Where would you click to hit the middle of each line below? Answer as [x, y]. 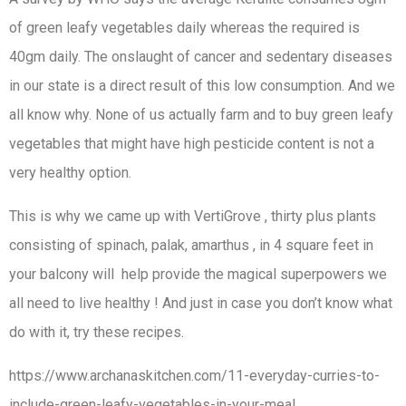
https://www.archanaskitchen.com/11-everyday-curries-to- [194, 376]
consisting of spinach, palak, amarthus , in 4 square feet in [191, 245]
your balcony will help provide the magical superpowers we [198, 274]
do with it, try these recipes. [97, 332]
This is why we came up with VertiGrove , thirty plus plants [193, 216]
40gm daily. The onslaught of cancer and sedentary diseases [201, 57]
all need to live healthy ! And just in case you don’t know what [201, 303]
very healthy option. [70, 173]
